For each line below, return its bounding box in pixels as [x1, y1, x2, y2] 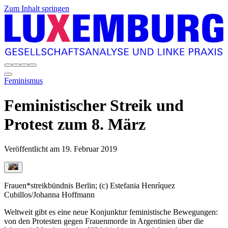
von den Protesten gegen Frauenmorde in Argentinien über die [4, 217, 204, 226]
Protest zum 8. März [4, 115, 146, 133]
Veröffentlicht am [4, 145, 62, 154]
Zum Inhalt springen [4, 4, 69, 13]
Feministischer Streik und [4, 96, 184, 115]
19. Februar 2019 [62, 145, 117, 154]
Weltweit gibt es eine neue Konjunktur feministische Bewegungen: [4, 208, 218, 217]
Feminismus [4, 76, 43, 85]
